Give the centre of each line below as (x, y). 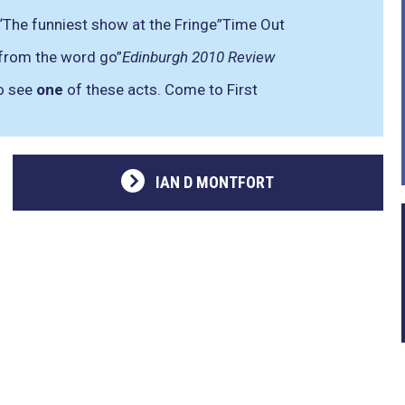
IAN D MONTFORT (215, 182)
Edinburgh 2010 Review (198, 57)
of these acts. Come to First (160, 89)
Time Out (254, 24)
